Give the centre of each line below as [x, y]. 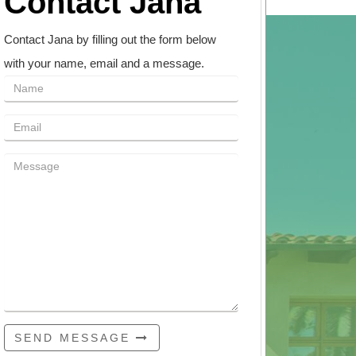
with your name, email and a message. [104, 63]
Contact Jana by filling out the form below [110, 39]
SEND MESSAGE [75, 338]
